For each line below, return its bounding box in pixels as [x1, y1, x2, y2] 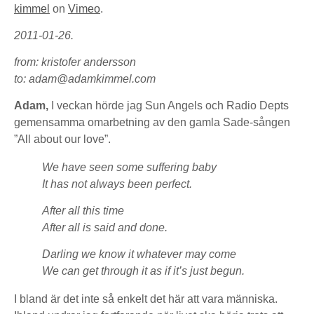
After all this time [42, 205, 124, 217]
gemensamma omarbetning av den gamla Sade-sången [14, 116, 290, 128]
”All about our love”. [14, 133, 111, 145]
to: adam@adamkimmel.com [14, 73, 156, 85]
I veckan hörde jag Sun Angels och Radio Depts [51, 100, 289, 111]
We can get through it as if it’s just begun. [42, 265, 245, 277]
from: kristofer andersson [14, 56, 136, 68]
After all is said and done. [42, 221, 168, 233]
